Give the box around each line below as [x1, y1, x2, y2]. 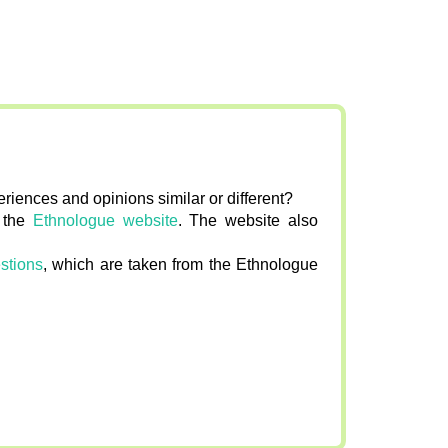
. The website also [177, 211, 319, 229]
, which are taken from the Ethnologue [42, 255, 319, 273]
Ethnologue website [32, 211, 178, 229]
